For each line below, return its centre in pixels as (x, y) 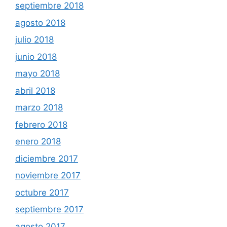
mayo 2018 (37, 73)
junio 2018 (36, 56)
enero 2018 (38, 141)
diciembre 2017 (47, 158)
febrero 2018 (41, 124)
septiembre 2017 (49, 209)
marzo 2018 (39, 107)
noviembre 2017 (48, 175)
